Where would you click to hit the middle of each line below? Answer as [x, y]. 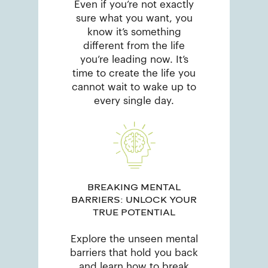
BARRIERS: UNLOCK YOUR [134, 200]
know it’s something [134, 32]
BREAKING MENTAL [134, 187]
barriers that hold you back [134, 252]
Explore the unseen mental [134, 239]
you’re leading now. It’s [134, 60]
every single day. [134, 101]
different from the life [134, 46]
